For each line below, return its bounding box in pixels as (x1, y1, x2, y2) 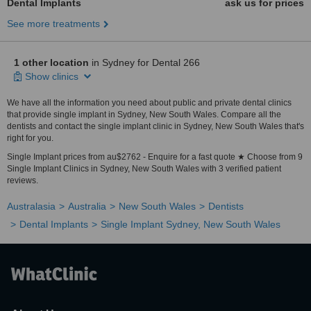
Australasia (7, 201, 56, 212)
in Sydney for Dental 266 (89, 57, 200, 68)
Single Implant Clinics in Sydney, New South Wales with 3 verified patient (7, 164, 281, 174)
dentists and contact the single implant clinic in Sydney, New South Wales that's (7, 121, 304, 131)
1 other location (14, 57, 89, 68)
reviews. (7, 176, 38, 185)
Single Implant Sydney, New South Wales (101, 219, 280, 230)
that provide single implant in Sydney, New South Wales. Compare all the (7, 110, 281, 119)
